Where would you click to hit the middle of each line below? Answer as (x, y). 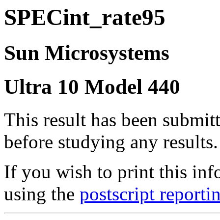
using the (42, 194)
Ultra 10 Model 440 (92, 87)
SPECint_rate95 (85, 17)
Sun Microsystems (87, 53)
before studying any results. (111, 142)
